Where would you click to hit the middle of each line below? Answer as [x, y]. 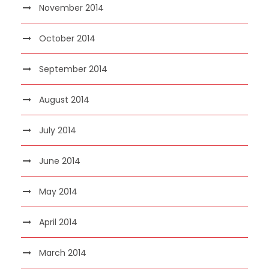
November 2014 [71, 8]
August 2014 [64, 99]
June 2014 [60, 161]
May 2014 [58, 191]
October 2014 [67, 38]
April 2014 [58, 222]
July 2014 [58, 130]
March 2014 [63, 252]
